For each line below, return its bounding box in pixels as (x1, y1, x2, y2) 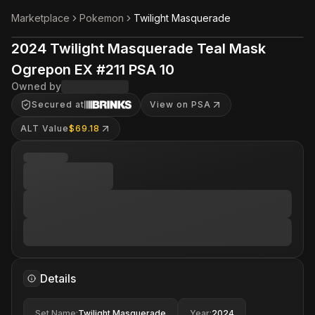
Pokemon (79, 12, 124, 24)
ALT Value (20, 123, 69, 134)
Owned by (11, 80, 61, 92)
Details (40, 271, 76, 285)
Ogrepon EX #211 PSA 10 (11, 61, 174, 78)
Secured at (32, 99, 84, 110)
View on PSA (150, 99, 211, 110)
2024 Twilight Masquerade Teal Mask (11, 40, 266, 57)
